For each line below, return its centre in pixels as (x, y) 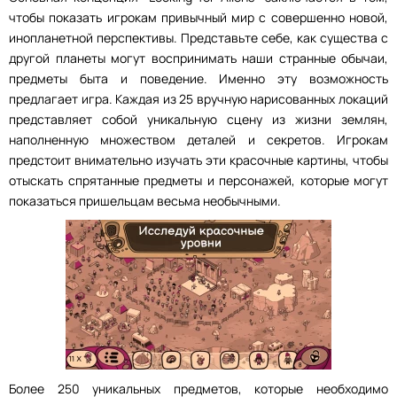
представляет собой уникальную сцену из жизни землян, (198, 119)
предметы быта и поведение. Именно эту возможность (198, 78)
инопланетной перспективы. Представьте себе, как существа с (198, 38)
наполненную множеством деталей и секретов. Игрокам (198, 140)
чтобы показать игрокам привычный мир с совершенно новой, (198, 17)
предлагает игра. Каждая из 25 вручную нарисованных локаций (198, 99)
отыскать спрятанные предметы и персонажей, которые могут (198, 180)
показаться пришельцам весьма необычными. (145, 201)
